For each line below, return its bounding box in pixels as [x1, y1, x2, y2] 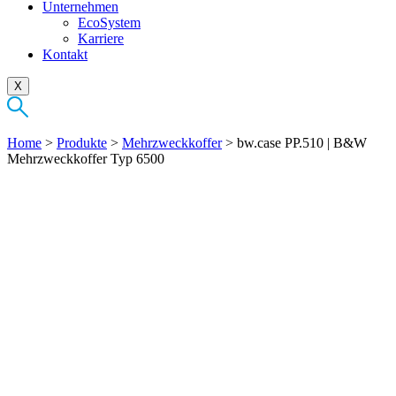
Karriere [78, 30, 124, 46]
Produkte [57, 134, 107, 150]
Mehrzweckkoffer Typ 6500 [7, 150, 164, 166]
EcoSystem [78, 14, 141, 30]
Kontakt [42, 46, 88, 62]
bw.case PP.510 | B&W [237, 134, 367, 150]
